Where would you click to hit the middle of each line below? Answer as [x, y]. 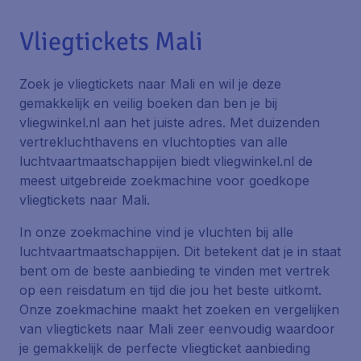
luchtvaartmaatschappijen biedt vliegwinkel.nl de [166, 161]
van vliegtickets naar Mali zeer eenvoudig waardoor [177, 329]
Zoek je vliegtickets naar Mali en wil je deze [150, 84]
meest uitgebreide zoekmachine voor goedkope [164, 180]
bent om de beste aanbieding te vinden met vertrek [174, 271]
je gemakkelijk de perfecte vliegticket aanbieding [165, 348]
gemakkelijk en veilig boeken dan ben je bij [148, 103]
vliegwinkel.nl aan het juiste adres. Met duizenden [170, 122]
